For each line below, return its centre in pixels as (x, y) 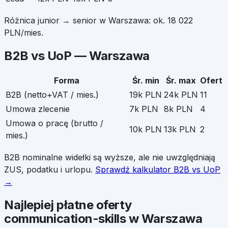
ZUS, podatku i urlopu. (48, 170)
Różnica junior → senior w (56, 21)
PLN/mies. (24, 33)
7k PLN (144, 109)
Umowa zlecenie (38, 109)
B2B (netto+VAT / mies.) (52, 95)
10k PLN (146, 130)
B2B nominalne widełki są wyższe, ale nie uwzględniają (110, 158)
